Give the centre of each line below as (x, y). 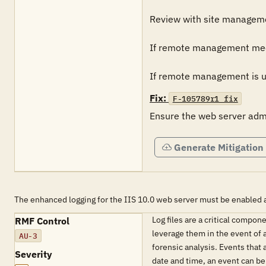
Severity (34, 254)
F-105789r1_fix (205, 99)
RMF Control (42, 221)
